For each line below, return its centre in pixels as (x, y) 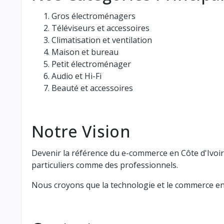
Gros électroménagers (93, 16)
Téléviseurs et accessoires (100, 28)
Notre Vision (81, 131)
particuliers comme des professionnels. (105, 165)
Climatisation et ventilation (102, 40)
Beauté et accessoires (92, 88)
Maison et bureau (85, 52)
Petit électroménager (91, 64)
